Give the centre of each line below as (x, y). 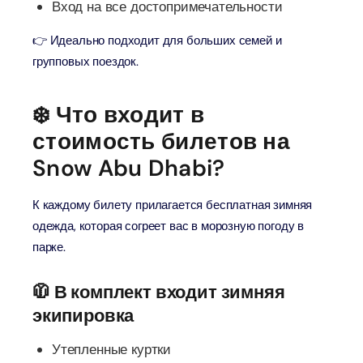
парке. (49, 247)
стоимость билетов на (161, 141)
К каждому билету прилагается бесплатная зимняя (173, 205)
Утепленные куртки (112, 349)
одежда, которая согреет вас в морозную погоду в (169, 226)
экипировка (83, 316)
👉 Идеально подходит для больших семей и (157, 41)
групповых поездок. (85, 62)
